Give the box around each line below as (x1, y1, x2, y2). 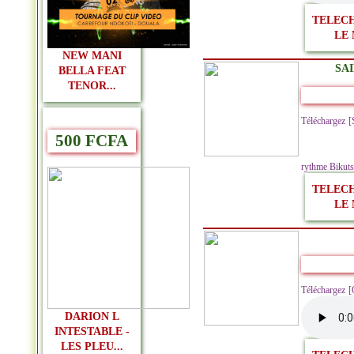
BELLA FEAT (58, 65, 126, 77)
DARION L (64, 310, 119, 322)
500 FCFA (55, 131, 128, 151)
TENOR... (67, 80, 116, 92)
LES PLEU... (60, 340, 123, 352)
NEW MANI (62, 50, 122, 62)
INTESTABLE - (54, 325, 130, 337)
